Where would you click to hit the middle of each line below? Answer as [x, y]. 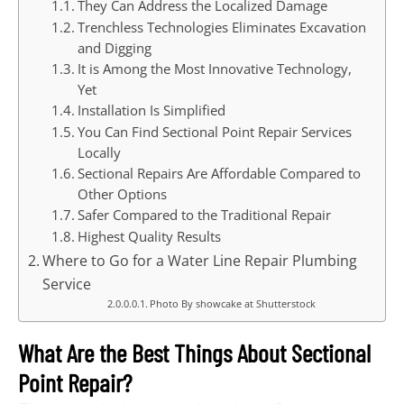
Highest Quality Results [149, 237]
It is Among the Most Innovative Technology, [214, 69]
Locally [99, 153]
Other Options [122, 194]
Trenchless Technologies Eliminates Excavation [221, 28]
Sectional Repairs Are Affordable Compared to [219, 174]
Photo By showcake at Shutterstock [233, 304]
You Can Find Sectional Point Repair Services [214, 132]
